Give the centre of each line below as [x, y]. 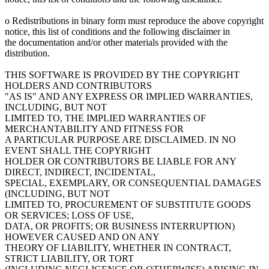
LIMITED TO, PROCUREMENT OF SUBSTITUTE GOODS [128, 204]
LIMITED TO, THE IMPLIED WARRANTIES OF [105, 118]
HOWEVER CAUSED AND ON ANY [82, 237]
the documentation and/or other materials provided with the [116, 42]
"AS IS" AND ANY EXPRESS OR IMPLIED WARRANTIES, [129, 96]
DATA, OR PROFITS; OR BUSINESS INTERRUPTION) [120, 226]
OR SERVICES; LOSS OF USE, [69, 215]
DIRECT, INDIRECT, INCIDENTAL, [80, 172]
